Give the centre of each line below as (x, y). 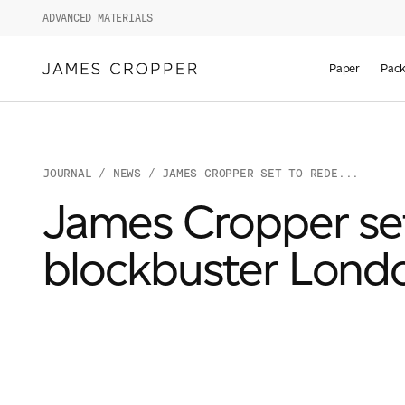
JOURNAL (67, 173)
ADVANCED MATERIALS (98, 18)
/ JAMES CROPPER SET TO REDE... (250, 173)
